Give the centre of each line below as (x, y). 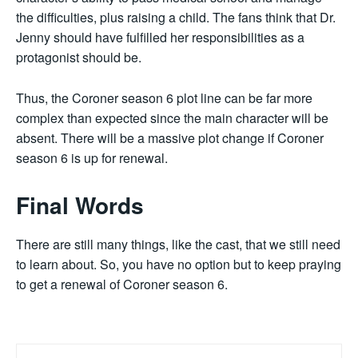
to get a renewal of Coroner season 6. (122, 284)
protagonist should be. (79, 58)
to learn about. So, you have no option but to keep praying (179, 265)
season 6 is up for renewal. (92, 158)
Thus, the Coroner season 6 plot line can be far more (164, 98)
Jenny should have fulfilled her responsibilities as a (160, 38)
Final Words (80, 205)
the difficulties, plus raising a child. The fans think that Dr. (176, 18)
